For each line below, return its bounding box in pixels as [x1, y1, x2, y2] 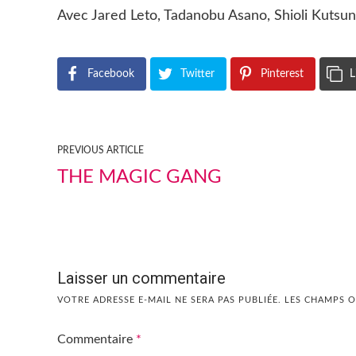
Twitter [180, 68, 215, 79]
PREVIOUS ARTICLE [57, 145, 144, 155]
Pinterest [261, 68, 304, 79]
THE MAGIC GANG [57, 168, 222, 187]
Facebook [87, 68, 134, 79]
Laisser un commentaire [57, 269, 226, 288]
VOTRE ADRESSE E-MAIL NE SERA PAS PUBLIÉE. [57, 296, 281, 304]
